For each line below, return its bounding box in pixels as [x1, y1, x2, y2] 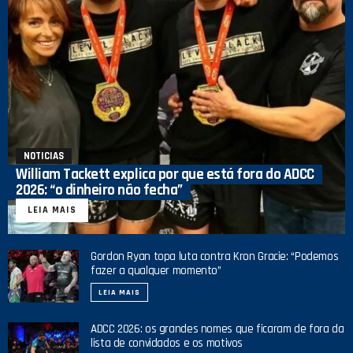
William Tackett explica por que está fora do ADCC [16, 164, 314, 184]
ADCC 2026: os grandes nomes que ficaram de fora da [91, 321, 344, 336]
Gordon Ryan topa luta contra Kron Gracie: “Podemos [91, 248, 339, 264]
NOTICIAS [24, 149, 64, 162]
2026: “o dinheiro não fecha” [16, 180, 183, 200]
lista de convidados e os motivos [91, 335, 243, 351]
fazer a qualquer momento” [91, 262, 221, 278]
